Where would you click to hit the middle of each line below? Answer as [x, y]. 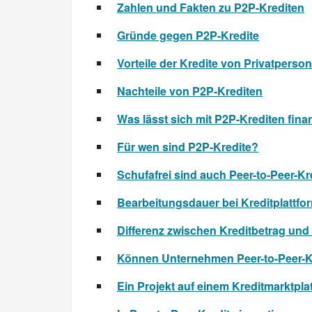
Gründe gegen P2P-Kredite [188, 36]
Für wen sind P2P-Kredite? [188, 147]
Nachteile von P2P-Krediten [190, 91]
